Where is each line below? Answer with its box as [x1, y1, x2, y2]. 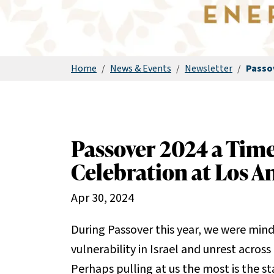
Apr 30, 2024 [71, 190, 134, 207]
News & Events [110, 62, 171, 75]
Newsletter [185, 62, 232, 75]
